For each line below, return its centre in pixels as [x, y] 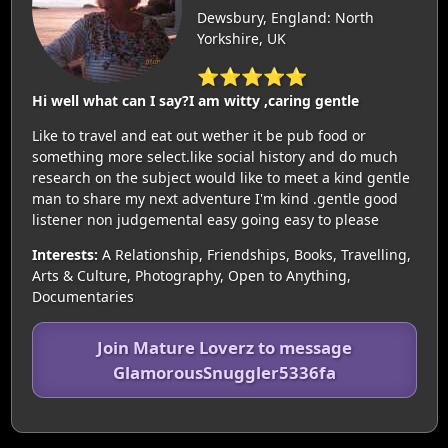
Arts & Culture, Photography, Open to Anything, [191, 275]
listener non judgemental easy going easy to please [205, 219]
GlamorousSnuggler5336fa [224, 372]
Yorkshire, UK [241, 38]
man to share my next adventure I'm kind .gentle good [214, 198]
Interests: [64, 254]
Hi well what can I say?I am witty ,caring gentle [195, 100]
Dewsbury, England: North [285, 17]
